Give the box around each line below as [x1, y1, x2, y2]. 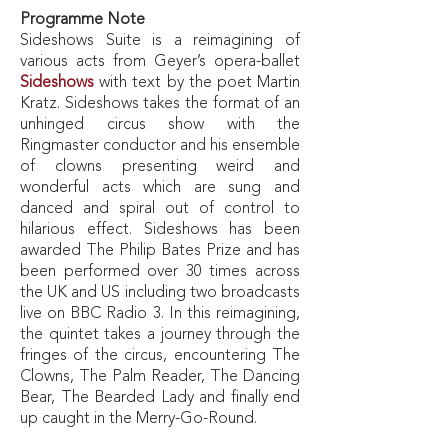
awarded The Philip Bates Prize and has [20, 243, 300, 259]
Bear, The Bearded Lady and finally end [20, 390, 300, 406]
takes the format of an [138, 96, 301, 112]
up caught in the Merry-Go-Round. [20, 411, 257, 427]
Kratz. [20, 96, 65, 112]
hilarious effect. [20, 222, 144, 238]
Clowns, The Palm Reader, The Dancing [20, 369, 300, 385]
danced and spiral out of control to [20, 201, 300, 217]
